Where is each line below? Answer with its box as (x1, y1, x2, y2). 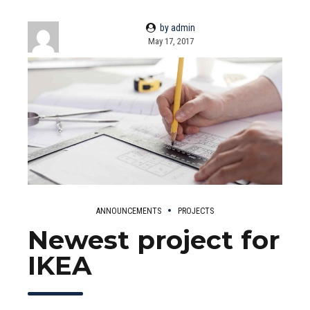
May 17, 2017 (147, 35, 194, 46)
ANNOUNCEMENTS (96, 206, 161, 216)
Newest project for (28, 224, 280, 255)
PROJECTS (178, 206, 214, 216)
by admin (159, 21, 195, 33)
